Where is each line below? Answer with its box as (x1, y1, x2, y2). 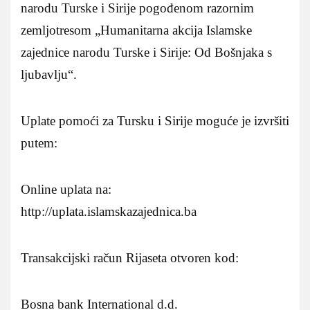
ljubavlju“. (21, 66, 77, 82)
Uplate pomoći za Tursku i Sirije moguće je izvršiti (21, 113, 289, 128)
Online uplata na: (21, 181, 111, 197)
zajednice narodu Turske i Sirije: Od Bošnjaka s (21, 44, 272, 60)
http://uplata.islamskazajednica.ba (21, 203, 197, 219)
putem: (21, 135, 57, 150)
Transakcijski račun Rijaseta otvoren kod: (21, 250, 239, 265)
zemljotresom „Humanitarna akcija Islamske (21, 22, 252, 37)
